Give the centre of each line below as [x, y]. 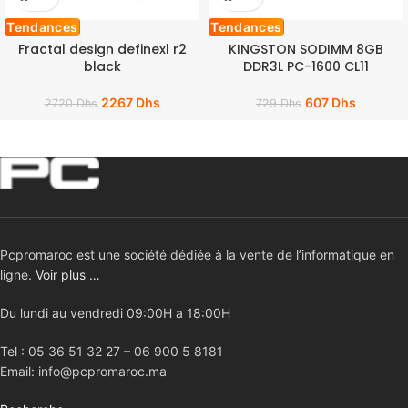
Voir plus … [68, 275]
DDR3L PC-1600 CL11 [306, 66]
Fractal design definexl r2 [102, 49]
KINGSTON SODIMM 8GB [306, 49]
